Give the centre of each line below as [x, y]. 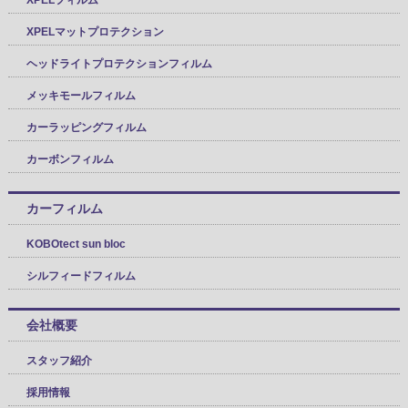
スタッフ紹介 [59, 360]
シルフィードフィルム [81, 275]
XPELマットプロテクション [95, 31]
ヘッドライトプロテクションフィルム [119, 63]
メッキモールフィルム [81, 95]
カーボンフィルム [70, 159]
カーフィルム [64, 208]
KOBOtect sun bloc [76, 244]
